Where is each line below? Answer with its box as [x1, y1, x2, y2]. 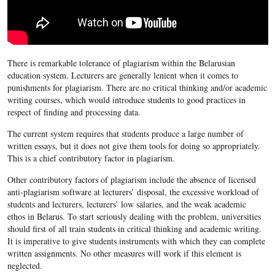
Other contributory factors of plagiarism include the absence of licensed [7, 173, 256, 185]
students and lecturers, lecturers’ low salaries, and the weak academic [7, 198, 246, 210]
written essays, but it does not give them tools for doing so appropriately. [7, 139, 260, 152]
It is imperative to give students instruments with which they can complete [7, 234, 265, 247]
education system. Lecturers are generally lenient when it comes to [7, 69, 238, 81]
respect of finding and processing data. [7, 106, 141, 118]
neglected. [7, 259, 42, 271]
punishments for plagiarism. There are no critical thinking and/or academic [7, 81, 267, 93]
